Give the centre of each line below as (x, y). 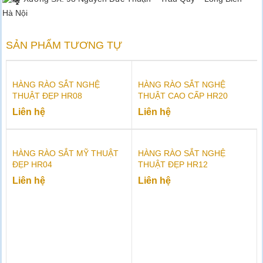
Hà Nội (15, 13)
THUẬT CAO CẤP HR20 (183, 95)
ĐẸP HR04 (32, 164)
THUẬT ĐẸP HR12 (173, 164)
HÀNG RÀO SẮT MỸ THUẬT (65, 153)
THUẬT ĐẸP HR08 (47, 95)
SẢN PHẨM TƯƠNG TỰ (64, 45)
